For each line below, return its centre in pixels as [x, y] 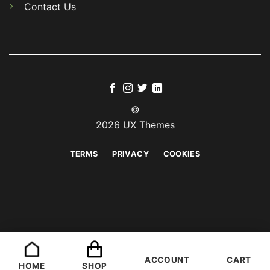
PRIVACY [130, 154]
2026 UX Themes [135, 124]
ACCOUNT [167, 260]
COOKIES [182, 154]
